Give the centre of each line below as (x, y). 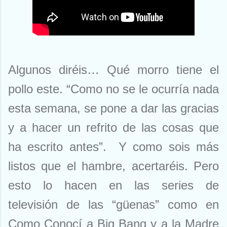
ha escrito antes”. (60, 147)
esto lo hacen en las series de (113, 185)
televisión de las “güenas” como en (113, 205)
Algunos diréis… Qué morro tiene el (113, 70)
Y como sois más (169, 147)
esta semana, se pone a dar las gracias (113, 108)
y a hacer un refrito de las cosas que (113, 128)
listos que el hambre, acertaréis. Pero (113, 166)
